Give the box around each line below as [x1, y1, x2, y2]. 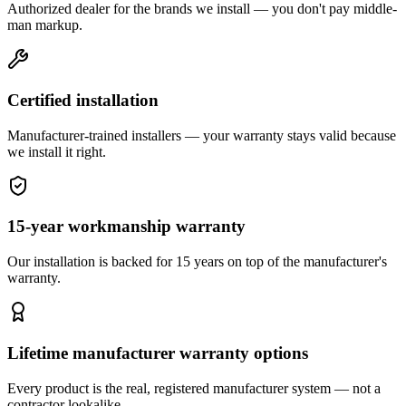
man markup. [7, 17, 82, 34]
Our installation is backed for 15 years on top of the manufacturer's [7, 254, 387, 270]
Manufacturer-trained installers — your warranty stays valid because [7, 127, 396, 143]
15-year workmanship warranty [7, 217, 246, 237]
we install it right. [7, 143, 106, 159]
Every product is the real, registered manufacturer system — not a [7, 380, 381, 396]
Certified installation [7, 91, 159, 110]
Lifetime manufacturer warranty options [7, 343, 308, 362]
